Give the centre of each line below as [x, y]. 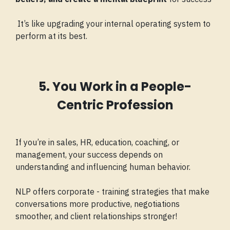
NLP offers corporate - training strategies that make [112, 192]
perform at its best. [51, 36]
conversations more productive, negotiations [98, 204]
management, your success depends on [89, 155]
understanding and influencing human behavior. [103, 167]
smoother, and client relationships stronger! [96, 216]
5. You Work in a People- [115, 87]
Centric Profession [115, 105]
